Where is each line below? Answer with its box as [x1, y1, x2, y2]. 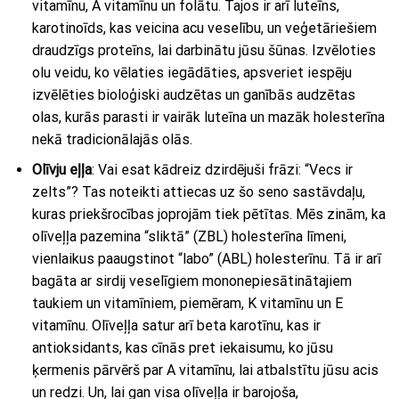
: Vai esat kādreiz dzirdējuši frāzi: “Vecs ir [91, 161, 353, 179]
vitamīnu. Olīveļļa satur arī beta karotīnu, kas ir [31, 317, 321, 335]
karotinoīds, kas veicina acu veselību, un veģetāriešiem [31, 19, 377, 37]
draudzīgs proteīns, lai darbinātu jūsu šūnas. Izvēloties [31, 41, 376, 59]
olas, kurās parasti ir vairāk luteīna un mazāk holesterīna [31, 108, 385, 126]
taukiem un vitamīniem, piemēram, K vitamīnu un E [31, 295, 343, 313]
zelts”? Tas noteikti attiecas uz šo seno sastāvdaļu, [31, 183, 365, 201]
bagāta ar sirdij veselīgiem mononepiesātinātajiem [31, 273, 352, 290]
